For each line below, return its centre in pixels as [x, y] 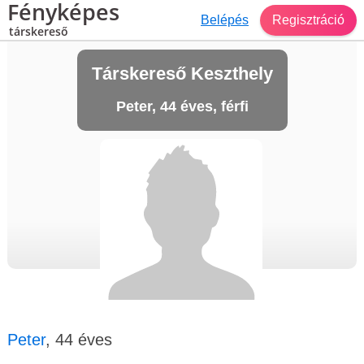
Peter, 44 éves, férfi [182, 106]
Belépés [225, 19]
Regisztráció [308, 19]
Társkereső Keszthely [182, 74]
